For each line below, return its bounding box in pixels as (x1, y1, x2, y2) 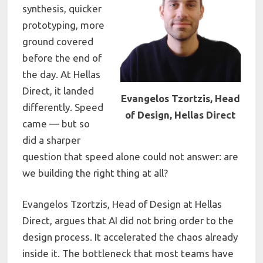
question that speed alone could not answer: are (22, 150, 239, 162)
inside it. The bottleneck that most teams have (22, 248, 234, 259)
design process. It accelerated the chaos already (22, 231, 238, 243)
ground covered (22, 35, 94, 47)
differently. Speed (22, 101, 104, 113)
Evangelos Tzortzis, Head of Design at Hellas (22, 198, 222, 210)
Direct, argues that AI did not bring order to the (22, 215, 234, 227)
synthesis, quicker (22, 2, 102, 14)
